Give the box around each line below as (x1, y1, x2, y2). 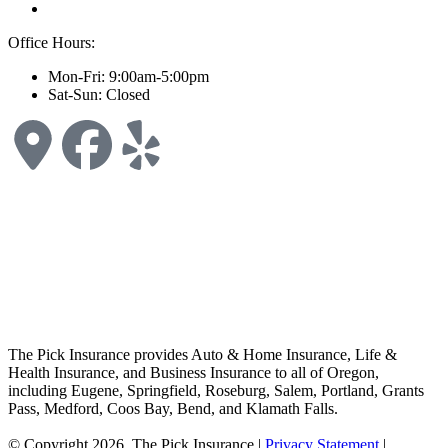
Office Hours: (8, 34, 95, 52)
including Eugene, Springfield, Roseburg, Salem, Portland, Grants (8, 382, 424, 400)
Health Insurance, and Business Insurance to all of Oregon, (8, 364, 379, 382)
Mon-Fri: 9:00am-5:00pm (48, 68, 209, 86)
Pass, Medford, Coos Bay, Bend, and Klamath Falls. (8, 400, 338, 418)
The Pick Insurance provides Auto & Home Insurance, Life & (8, 346, 397, 364)
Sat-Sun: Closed (48, 86, 150, 104)
